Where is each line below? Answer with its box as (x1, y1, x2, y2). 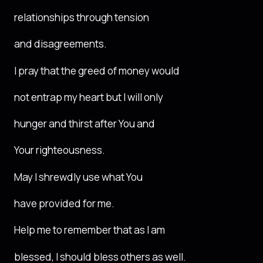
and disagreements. (14, 37, 107, 51)
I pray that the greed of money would (14, 63, 180, 77)
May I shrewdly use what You (14, 170, 143, 184)
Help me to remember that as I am (14, 223, 165, 237)
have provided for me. (14, 196, 114, 210)
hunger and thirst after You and (14, 117, 155, 131)
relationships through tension (14, 11, 149, 25)
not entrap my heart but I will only (14, 90, 163, 104)
